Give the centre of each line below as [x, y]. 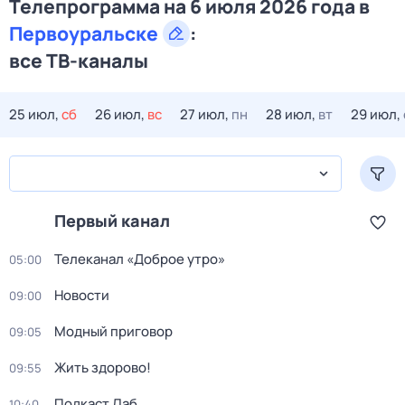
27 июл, [204, 114]
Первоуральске [84, 33]
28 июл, [291, 114]
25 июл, [34, 114]
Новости [82, 295]
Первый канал [112, 221]
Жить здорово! [103, 367]
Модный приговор [113, 331]
